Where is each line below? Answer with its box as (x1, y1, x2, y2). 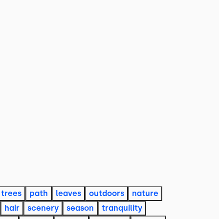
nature (132, 188, 158, 198)
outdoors (89, 188, 124, 198)
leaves (56, 188, 81, 198)
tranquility (102, 203, 142, 213)
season (66, 203, 94, 213)
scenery (27, 203, 59, 213)
